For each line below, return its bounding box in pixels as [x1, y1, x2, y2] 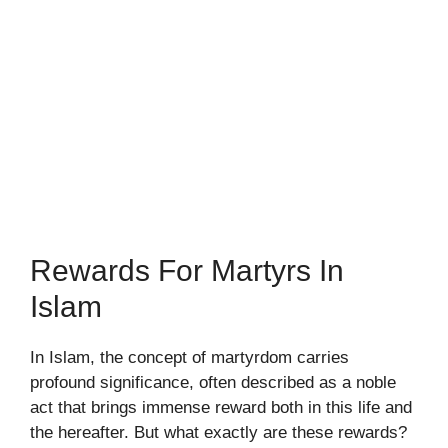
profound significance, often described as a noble [30, 372, 396, 392]
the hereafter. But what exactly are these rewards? [30, 422, 407, 442]
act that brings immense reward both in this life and [30, 397, 412, 417]
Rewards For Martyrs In [30, 253, 344, 287]
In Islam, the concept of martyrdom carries [30, 347, 349, 367]
